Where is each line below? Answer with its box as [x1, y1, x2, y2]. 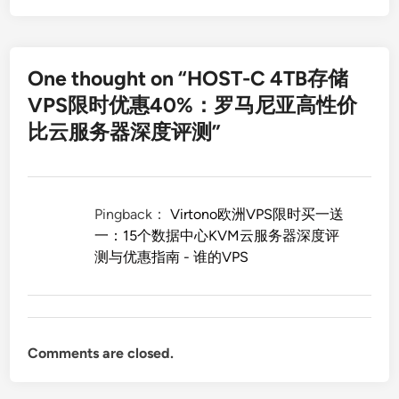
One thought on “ [28, 65, 188, 91]
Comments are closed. [28, 344, 175, 362]
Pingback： [94, 205, 171, 223]
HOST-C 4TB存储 [187, 65, 349, 91]
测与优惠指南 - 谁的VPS [94, 248, 249, 265]
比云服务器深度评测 [28, 118, 213, 144]
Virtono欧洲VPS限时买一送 [170, 205, 345, 223]
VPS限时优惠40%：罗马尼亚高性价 [28, 92, 358, 118]
